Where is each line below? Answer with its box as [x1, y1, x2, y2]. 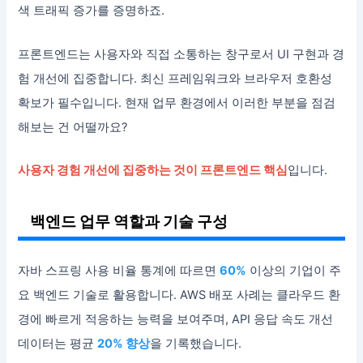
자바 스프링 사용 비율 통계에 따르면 [18, 263, 220, 279]
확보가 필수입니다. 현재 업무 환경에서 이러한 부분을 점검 [18, 95, 336, 110]
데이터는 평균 [18, 336, 98, 352]
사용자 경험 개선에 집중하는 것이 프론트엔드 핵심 [18, 163, 288, 178]
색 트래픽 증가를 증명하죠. [18, 3, 165, 19]
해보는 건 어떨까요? [18, 119, 128, 135]
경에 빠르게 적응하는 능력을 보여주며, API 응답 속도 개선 [18, 312, 334, 327]
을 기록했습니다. [150, 336, 242, 352]
